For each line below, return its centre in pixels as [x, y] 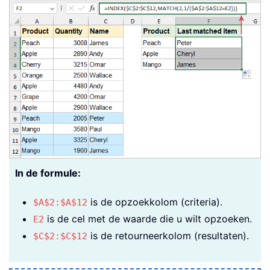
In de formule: [48, 173]
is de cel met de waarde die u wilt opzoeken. [148, 218]
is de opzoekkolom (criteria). [155, 202]
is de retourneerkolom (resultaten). [168, 235]
